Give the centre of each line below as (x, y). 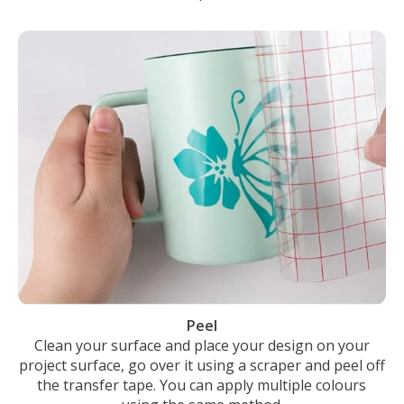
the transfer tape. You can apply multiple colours (202, 385)
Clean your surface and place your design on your (202, 345)
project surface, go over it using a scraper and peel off (202, 365)
